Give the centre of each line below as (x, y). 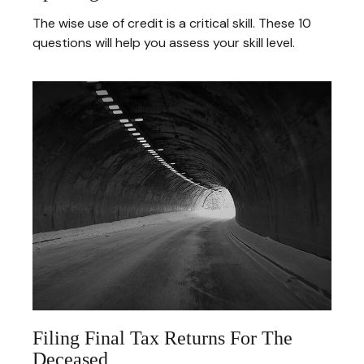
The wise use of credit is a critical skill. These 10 (172, 23)
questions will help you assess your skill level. (164, 42)
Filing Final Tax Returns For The (162, 338)
